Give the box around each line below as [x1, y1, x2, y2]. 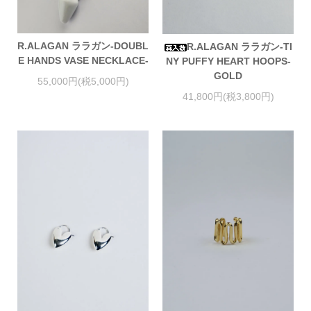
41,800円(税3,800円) [182, 90, 274, 102]
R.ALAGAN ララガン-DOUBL [17, 40, 149, 52]
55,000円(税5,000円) [37, 75, 129, 87]
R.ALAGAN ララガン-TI [186, 41, 292, 53]
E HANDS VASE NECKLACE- [17, 55, 149, 67]
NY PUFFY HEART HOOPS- [165, 56, 291, 67]
